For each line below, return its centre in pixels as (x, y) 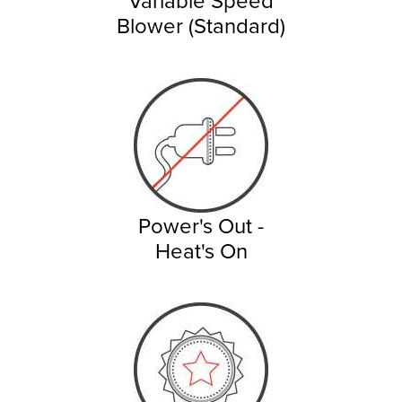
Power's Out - (201, 225)
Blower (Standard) (201, 25)
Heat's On (201, 250)
